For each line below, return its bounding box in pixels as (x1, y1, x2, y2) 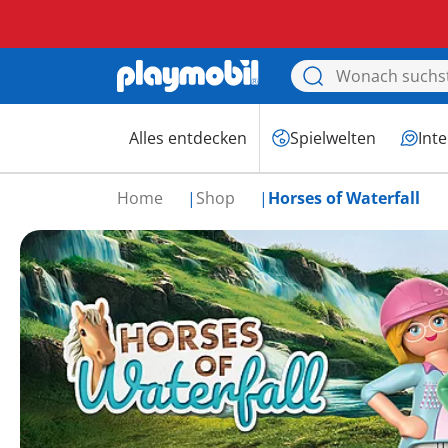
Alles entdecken (129, 127, 247, 149)
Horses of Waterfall (268, 187, 420, 209)
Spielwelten (290, 127, 376, 149)
